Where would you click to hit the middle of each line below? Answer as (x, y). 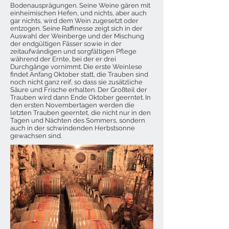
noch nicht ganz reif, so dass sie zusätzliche (76, 82)
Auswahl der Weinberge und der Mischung (77, 36)
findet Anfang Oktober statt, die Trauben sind (79, 74)
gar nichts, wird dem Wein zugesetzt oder (74, 20)
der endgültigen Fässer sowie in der (66, 43)
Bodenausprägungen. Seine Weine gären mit (80, 5)
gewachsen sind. (36, 135)
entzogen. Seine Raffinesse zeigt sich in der (76, 28)
